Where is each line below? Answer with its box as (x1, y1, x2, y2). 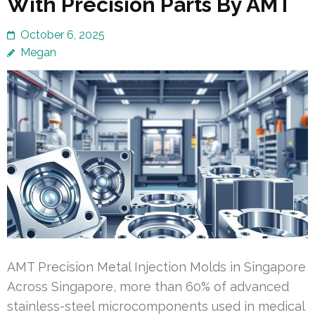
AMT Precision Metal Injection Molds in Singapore (7, 259, 306, 275)
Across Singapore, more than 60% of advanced (7, 279, 289, 295)
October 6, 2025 (20, 27, 105, 41)
